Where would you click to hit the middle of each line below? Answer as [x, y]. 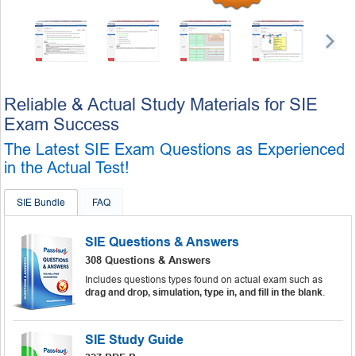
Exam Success [62, 124]
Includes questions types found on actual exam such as [204, 279]
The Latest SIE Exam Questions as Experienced [174, 149]
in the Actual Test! [67, 167]
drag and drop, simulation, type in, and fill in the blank [204, 292]
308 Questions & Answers [148, 260]
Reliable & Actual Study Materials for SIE [161, 104]
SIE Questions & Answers [162, 242]
